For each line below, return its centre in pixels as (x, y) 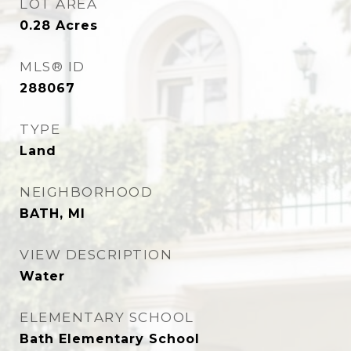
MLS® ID (52, 67)
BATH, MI (52, 213)
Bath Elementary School (110, 339)
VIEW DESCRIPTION (96, 255)
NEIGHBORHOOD (86, 192)
